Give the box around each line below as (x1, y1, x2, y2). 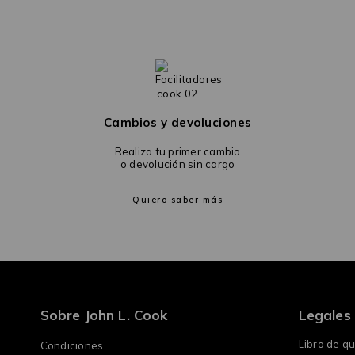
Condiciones (40, 339, 104, 353)
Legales (298, 307, 351, 324)
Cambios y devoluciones (103, 115, 252, 131)
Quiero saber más (132, 194, 223, 206)
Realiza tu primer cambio (114, 145, 241, 158)
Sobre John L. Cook (40, 307, 168, 324)
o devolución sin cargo (120, 158, 235, 171)
